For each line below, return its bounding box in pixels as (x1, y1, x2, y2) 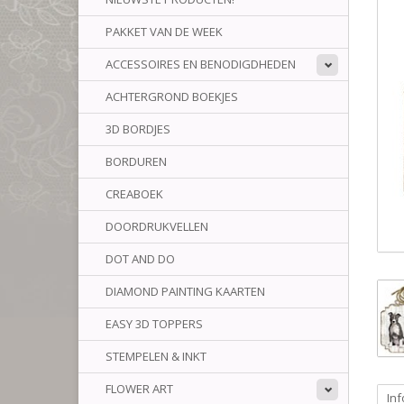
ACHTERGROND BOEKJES (106, 88, 238, 105)
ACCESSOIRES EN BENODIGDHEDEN (106, 56, 296, 72)
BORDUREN (106, 153, 167, 170)
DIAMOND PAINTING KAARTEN (106, 283, 265, 299)
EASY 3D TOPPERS (106, 316, 203, 332)
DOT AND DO (106, 251, 175, 267)
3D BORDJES (106, 121, 170, 137)
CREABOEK (106, 186, 163, 202)
